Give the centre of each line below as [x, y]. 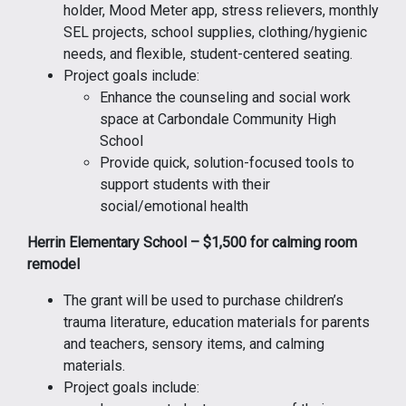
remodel [53, 264]
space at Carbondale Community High [218, 119]
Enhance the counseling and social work [225, 97]
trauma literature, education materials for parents [217, 322]
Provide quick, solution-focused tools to [227, 162]
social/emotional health [174, 206]
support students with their [185, 184]
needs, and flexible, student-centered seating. [208, 53]
